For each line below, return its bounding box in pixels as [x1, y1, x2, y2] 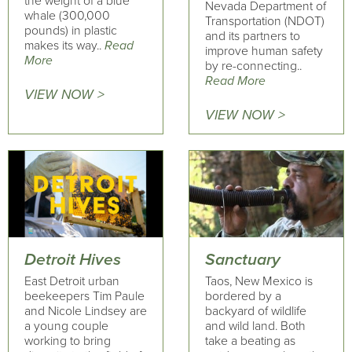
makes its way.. [24, 38, 104, 53]
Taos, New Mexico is [204, 273, 313, 289]
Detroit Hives [24, 249, 121, 269]
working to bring [24, 333, 111, 349]
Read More [204, 73, 266, 89]
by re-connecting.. [204, 58, 302, 74]
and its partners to [204, 28, 300, 44]
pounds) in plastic [24, 23, 117, 38]
